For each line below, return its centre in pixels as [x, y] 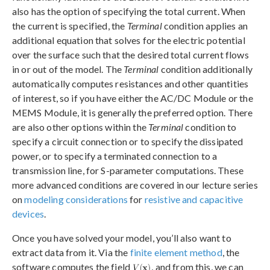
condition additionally [206, 69]
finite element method [176, 252]
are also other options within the [80, 127]
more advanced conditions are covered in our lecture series [135, 184]
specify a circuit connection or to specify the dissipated [128, 141]
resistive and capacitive [194, 199]
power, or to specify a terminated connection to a [115, 155]
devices [28, 213]
